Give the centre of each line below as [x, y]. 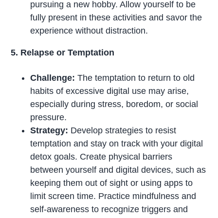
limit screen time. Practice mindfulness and [113, 196]
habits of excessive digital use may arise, [110, 91]
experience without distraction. [89, 31]
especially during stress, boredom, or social [114, 104]
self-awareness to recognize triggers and [109, 209]
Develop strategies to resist [122, 130]
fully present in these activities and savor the [116, 18]
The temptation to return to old [135, 78]
